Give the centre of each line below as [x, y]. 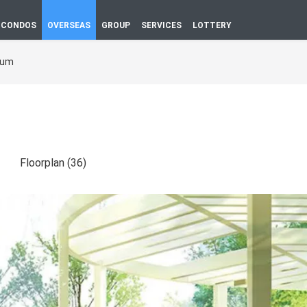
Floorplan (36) [53, 163]
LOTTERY [212, 25]
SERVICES [161, 25]
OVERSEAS [69, 25]
